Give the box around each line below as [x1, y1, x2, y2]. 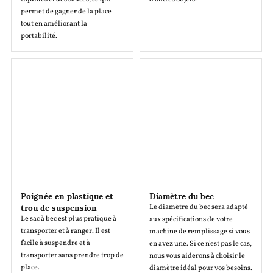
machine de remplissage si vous [149, 227, 250, 237]
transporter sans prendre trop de [20, 250, 124, 261]
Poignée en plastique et [20, 183, 113, 208]
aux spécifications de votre [149, 214, 233, 225]
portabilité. [20, 31, 57, 41]
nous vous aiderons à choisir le [149, 251, 245, 261]
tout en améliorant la [20, 19, 87, 29]
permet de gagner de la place [20, 7, 112, 16]
